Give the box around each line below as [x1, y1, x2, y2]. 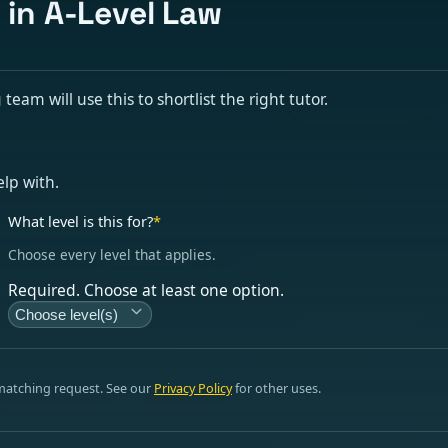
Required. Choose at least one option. [8, 278, 285, 301]
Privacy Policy [154, 379, 232, 398]
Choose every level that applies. [8, 245, 217, 265]
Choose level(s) [15, 307, 119, 323]
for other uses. [232, 379, 321, 398]
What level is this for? [8, 210, 154, 231]
